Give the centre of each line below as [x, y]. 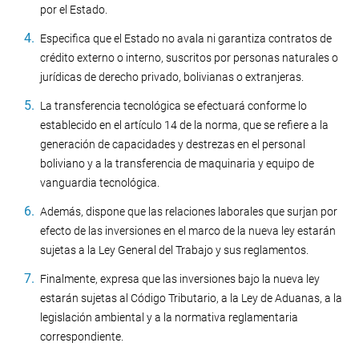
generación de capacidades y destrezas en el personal [173, 144]
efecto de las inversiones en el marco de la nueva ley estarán [188, 231]
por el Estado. [74, 10]
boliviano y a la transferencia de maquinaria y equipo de [177, 163]
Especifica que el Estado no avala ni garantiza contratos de [186, 38]
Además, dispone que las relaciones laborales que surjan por [189, 212]
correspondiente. [82, 337]
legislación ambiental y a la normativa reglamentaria [169, 317]
